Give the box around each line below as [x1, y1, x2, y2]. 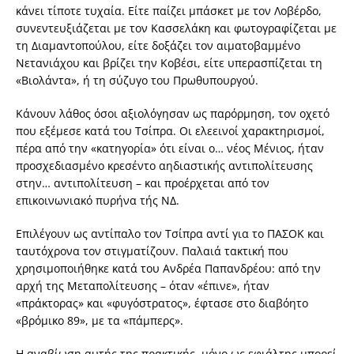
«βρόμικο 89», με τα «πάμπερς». [16, 313, 183, 329]
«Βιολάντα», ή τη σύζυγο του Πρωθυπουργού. [16, 73, 258, 88]
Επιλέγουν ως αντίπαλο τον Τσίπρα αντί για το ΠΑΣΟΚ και [16, 226, 324, 242]
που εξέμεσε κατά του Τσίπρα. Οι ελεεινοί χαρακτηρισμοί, [16, 123, 325, 139]
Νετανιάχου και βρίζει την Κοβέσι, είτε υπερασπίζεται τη [16, 55, 322, 71]
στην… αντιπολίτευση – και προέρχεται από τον [16, 175, 269, 191]
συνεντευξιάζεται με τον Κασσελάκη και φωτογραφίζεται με [16, 21, 337, 36]
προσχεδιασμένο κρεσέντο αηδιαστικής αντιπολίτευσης [16, 158, 313, 174]
